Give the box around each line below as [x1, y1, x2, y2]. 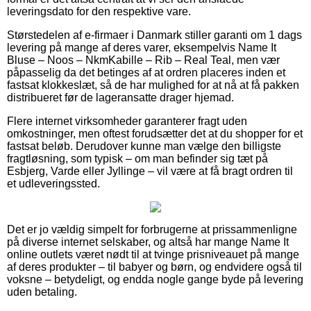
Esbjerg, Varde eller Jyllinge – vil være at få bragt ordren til [7, 165, 293, 177]
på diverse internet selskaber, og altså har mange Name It [7, 235, 289, 248]
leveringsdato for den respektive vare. [7, 5, 191, 17]
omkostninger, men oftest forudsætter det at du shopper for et [7, 127, 303, 140]
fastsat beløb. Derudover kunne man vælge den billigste [7, 140, 281, 152]
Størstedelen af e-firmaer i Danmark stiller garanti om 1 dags [7, 28, 302, 41]
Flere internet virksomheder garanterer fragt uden [7, 115, 247, 127]
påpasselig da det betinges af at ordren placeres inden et [7, 66, 285, 78]
